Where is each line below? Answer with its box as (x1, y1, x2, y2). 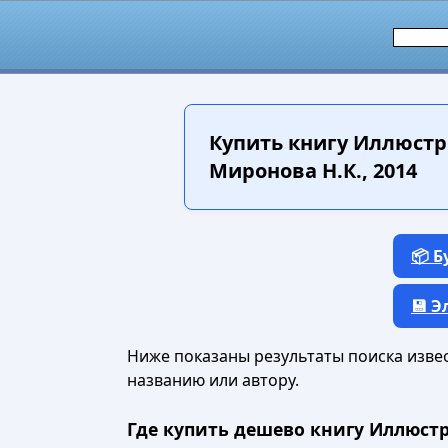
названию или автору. (127, 369, 299, 391)
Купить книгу (209, 129, 348, 156)
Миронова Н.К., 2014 (209, 157, 417, 184)
